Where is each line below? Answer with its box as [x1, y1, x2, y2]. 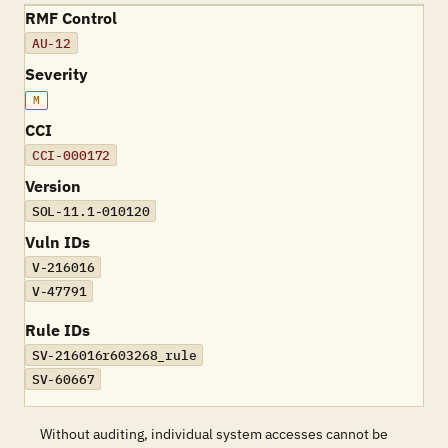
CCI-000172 [31, 146, 111, 164]
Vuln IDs [25, 232, 90, 252]
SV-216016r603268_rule [31, 346, 197, 364]
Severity [25, 64, 88, 84]
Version [25, 176, 81, 196]
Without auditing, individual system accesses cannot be [40, 425, 388, 443]
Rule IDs [25, 320, 90, 340]
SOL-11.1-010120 [31, 202, 150, 220]
